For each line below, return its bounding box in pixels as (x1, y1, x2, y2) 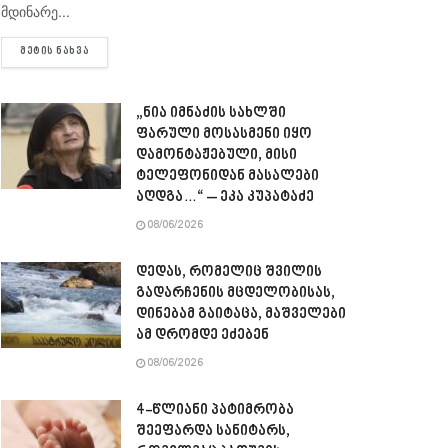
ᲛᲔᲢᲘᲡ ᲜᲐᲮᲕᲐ (20, 45, 90, 60)
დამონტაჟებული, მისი (136, 146, 297, 166)
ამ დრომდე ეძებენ (136, 326, 269, 346)
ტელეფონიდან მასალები (136, 167, 319, 187)
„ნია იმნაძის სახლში (136, 104, 286, 124)
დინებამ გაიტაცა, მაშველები (136, 305, 346, 325)
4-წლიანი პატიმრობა (136, 401, 294, 421)
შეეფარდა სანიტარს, (136, 422, 290, 442)
